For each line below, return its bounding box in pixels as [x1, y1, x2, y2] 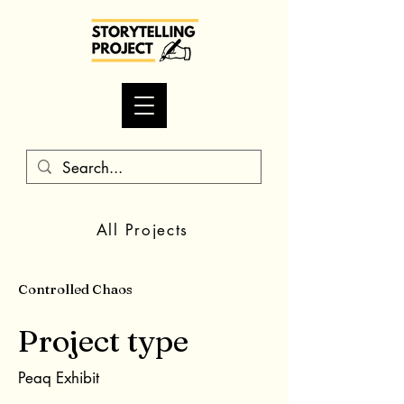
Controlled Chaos [18, 280, 133, 298]
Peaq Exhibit [18, 368, 99, 388]
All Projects [96, 220, 189, 240]
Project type [18, 322, 188, 360]
